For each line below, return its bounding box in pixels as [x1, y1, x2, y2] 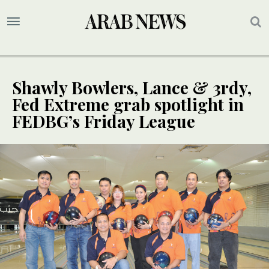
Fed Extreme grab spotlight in [12, 93, 244, 116]
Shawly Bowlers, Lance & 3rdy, [12, 76, 252, 99]
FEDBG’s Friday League [12, 110, 195, 133]
